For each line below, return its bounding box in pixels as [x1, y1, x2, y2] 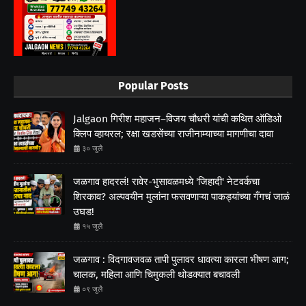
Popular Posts [117, 79, 189, 92]
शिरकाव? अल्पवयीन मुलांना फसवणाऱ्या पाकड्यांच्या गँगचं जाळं [73, 191, 290, 203]
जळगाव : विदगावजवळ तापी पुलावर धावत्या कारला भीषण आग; [73, 253, 289, 266]
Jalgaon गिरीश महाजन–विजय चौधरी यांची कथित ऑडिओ [73, 113, 281, 125]
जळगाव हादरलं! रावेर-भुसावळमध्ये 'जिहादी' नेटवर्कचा [73, 176, 260, 188]
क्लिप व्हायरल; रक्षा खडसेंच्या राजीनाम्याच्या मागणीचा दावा [73, 128, 273, 140]
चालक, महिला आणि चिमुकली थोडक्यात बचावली [73, 268, 240, 281]
